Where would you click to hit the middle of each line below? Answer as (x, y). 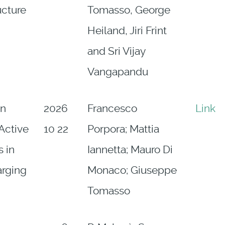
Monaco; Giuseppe (132, 171)
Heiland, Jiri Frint (127, 31)
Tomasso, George (129, 10)
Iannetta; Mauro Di (130, 150)
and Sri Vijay (116, 51)
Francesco (112, 109)
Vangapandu (118, 72)
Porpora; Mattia (123, 129)
